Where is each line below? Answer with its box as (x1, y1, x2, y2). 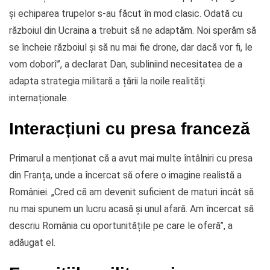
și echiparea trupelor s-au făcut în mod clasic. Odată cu (9, 7, 242, 19)
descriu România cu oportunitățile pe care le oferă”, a (9, 219, 233, 231)
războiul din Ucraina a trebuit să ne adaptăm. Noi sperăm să (9, 24, 256, 36)
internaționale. (9, 92, 69, 104)
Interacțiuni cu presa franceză (9, 118, 250, 138)
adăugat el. (9, 236, 55, 248)
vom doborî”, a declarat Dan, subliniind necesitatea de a (9, 58, 242, 70)
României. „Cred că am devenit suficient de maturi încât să (9, 186, 254, 198)
